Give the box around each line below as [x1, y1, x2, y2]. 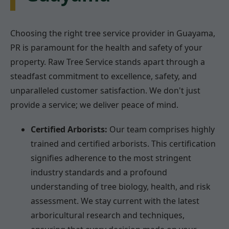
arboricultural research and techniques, [31, 209, 185, 221]
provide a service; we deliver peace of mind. [10, 99, 178, 110]
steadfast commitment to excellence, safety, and [10, 70, 197, 82]
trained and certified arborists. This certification [31, 138, 216, 149]
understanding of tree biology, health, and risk [31, 180, 211, 192]
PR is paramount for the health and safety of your [10, 41, 202, 53]
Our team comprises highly [107, 123, 215, 135]
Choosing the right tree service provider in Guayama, [10, 27, 215, 39]
